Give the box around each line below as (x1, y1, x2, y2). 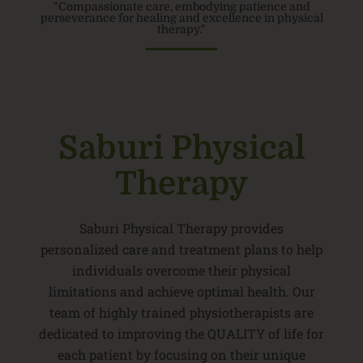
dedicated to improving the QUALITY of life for (39, 324, 324, 342)
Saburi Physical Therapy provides (79, 219, 284, 237)
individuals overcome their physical (72, 261, 291, 279)
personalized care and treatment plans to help (41, 240, 322, 258)
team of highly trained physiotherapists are (49, 303, 314, 321)
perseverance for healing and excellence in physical (40, 11, 323, 25)
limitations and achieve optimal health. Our (48, 282, 315, 300)
